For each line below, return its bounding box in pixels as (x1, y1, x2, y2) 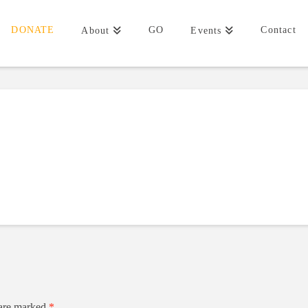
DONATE (11, 25, 55, 35)
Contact (261, 25, 296, 35)
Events (190, 25, 222, 36)
